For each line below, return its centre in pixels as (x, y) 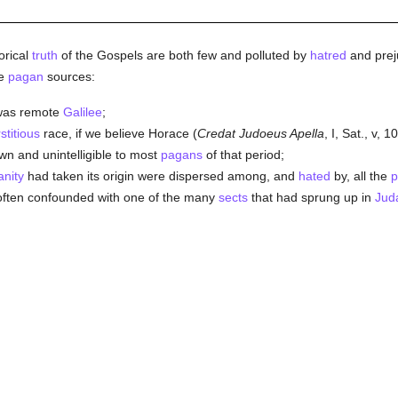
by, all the (360, 176)
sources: (69, 76)
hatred (328, 55)
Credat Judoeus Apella (260, 133)
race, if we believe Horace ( (118, 133)
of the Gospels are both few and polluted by (183, 55)
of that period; (243, 155)
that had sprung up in (311, 197)
